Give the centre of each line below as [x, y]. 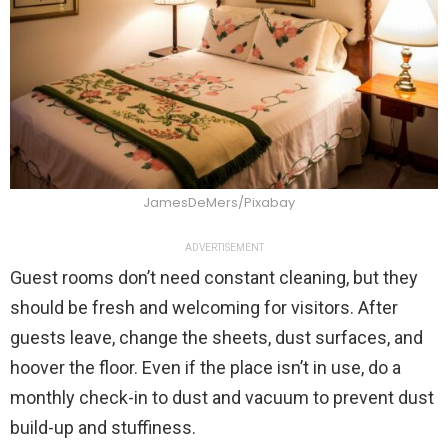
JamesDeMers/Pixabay [219, 203]
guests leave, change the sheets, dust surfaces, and [216, 337]
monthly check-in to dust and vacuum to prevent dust [222, 397]
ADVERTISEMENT [224, 247]
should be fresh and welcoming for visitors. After [204, 307]
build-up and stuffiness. [103, 427]
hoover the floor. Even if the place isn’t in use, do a [205, 367]
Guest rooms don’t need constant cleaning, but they [214, 277]
